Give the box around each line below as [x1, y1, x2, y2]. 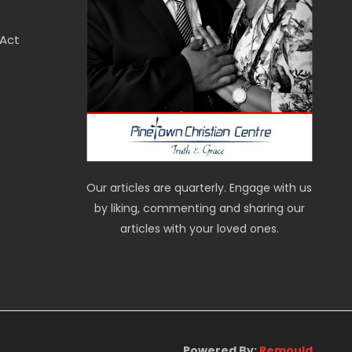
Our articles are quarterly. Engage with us [86, 179, 313, 196]
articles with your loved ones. [119, 220, 279, 236]
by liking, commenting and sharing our [93, 200, 305, 216]
